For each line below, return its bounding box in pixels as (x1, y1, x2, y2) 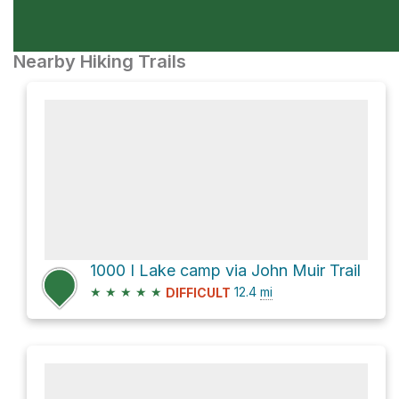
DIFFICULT (166, 285, 231, 301)
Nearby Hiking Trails (13, 51, 186, 72)
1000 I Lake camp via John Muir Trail (90, 261, 361, 280)
